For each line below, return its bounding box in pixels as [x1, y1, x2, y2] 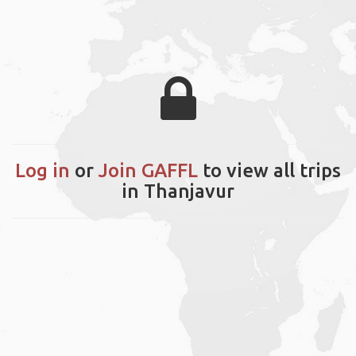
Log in [15, 159, 70, 181]
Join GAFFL [99, 159, 198, 181]
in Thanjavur [122, 180, 234, 202]
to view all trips [198, 159, 341, 181]
